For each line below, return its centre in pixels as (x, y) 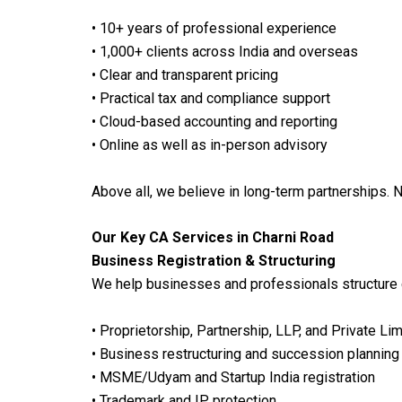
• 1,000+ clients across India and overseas (225, 52)
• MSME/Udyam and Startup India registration (233, 377)
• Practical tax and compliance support (211, 99)
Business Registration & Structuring (214, 261)
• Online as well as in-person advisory (210, 145)
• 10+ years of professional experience (214, 29)
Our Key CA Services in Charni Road (213, 238)
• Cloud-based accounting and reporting (214, 122)
